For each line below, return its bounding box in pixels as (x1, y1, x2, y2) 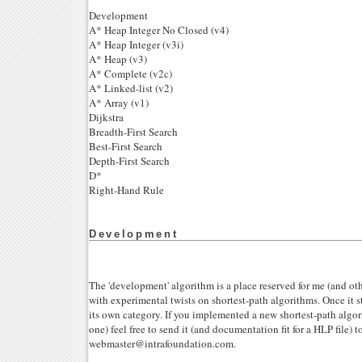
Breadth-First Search (89, 124, 178, 140)
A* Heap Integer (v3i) (89, 37, 183, 53)
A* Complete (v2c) (89, 66, 172, 82)
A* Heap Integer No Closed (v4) (89, 23, 229, 38)
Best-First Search (89, 139, 162, 154)
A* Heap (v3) (89, 52, 147, 67)
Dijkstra (89, 110, 124, 125)
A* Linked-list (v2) (89, 81, 173, 96)
